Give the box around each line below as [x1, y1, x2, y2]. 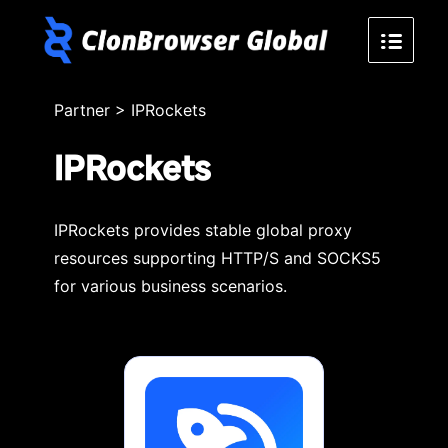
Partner [53, 100, 110, 120]
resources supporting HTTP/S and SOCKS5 [53, 247, 381, 268]
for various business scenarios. [53, 275, 287, 296]
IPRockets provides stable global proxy [53, 219, 352, 240]
